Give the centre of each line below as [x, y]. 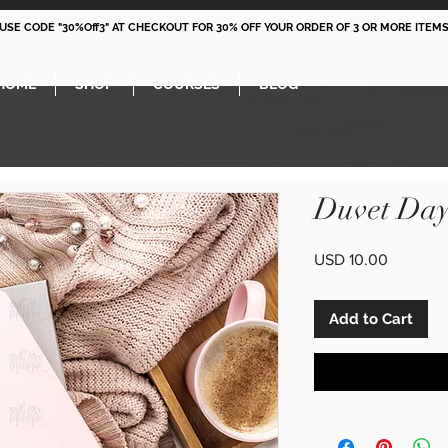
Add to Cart [371, 319]
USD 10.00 [351, 260]
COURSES [186, 84]
